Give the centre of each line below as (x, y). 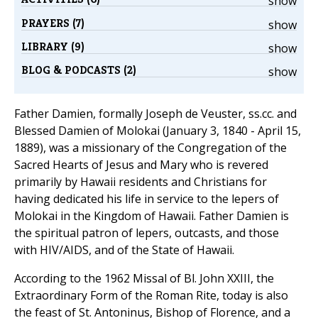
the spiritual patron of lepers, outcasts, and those (147, 233)
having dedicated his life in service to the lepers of (147, 199)
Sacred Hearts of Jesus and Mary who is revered (141, 165)
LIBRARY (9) (53, 46)
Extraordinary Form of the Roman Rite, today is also (151, 296)
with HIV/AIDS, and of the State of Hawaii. (124, 250)
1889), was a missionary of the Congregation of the (150, 148)
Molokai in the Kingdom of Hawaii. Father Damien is (152, 216)
